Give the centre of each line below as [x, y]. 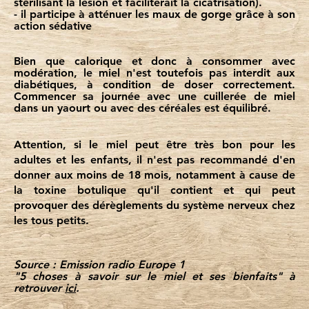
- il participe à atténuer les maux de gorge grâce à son [154, 14]
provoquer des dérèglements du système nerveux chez [154, 205]
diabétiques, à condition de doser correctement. [154, 84]
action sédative [52, 26]
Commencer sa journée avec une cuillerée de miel [154, 96]
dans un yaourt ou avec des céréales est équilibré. [142, 108]
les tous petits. [51, 220]
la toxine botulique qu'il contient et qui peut [154, 190]
